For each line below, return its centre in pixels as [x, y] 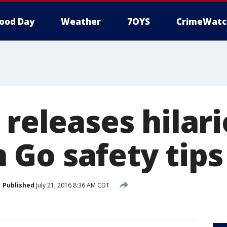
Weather [81, 22]
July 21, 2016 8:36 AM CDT [72, 185]
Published [18, 185]
